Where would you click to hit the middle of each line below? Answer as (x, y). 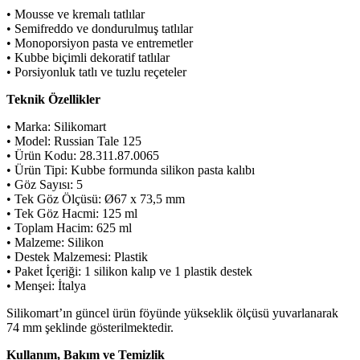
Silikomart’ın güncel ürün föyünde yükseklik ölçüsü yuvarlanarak (172, 313)
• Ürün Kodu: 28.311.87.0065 (83, 155)
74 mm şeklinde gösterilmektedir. (90, 327)
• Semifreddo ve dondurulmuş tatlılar (100, 28)
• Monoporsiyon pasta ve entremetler (100, 43)
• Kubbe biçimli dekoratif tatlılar (88, 57)
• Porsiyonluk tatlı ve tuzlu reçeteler (96, 72)
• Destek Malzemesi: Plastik (77, 256)
